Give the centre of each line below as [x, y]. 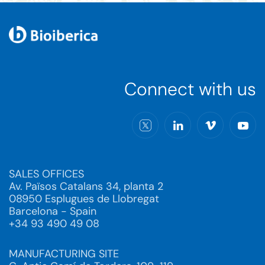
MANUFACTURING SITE [64, 254]
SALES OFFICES [46, 174]
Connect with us [190, 89]
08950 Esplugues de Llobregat [84, 199]
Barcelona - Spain [53, 211]
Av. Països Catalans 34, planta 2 [86, 186]
